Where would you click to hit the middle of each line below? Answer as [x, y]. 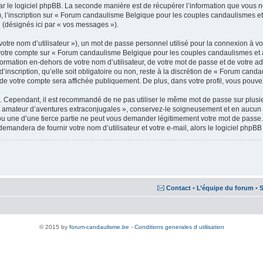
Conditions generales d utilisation [179, 227]
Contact [178, 188]
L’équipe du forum [225, 188]
